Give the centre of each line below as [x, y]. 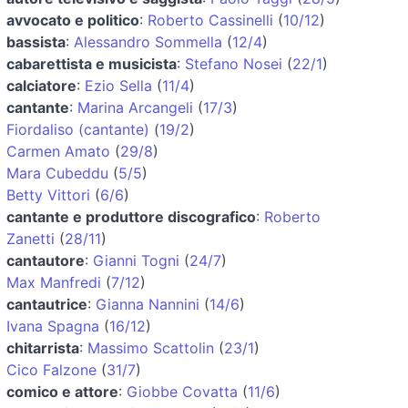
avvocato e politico [73, 20]
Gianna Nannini [148, 304]
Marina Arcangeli [135, 107]
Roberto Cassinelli [210, 20]
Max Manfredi [54, 282]
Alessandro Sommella [148, 41]
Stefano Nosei [234, 63]
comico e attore [62, 391]
